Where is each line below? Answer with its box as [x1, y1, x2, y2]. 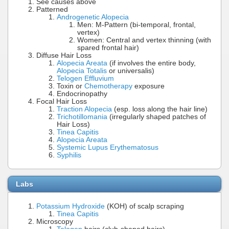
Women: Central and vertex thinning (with [77, 36, 211, 44]
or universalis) [107, 66, 154, 75]
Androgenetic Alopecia [57, 13, 129, 21]
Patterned [36, 5, 68, 13]
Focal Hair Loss [36, 97, 87, 105]
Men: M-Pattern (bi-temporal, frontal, [77, 20, 196, 29]
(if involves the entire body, [107, 59, 196, 67]
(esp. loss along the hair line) [112, 105, 208, 113]
